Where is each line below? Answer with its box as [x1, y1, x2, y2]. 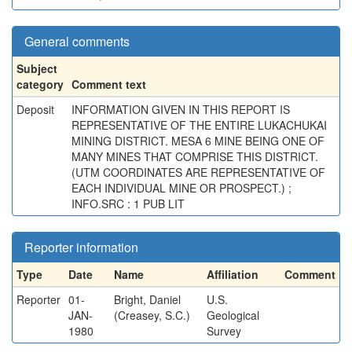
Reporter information [24, 238, 138, 256]
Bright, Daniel [114, 291, 181, 307]
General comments [24, 32, 130, 50]
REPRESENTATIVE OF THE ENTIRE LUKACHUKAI [71, 117, 327, 133]
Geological [207, 307, 259, 323]
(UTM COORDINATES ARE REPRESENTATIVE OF [71, 164, 325, 180]
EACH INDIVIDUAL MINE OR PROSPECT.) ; [71, 180, 291, 196]
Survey [207, 323, 241, 339]
